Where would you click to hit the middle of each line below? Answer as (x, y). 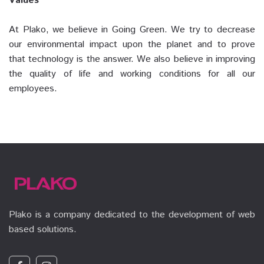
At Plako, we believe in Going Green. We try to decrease (132, 30)
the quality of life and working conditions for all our (132, 74)
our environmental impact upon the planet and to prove (132, 44)
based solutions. (43, 230)
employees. (33, 89)
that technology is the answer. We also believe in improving (132, 59)
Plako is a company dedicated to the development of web (132, 215)
